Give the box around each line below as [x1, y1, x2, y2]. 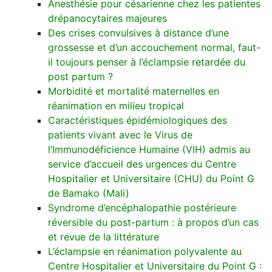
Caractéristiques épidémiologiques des [48, 114, 227, 126]
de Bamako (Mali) [48, 187, 129, 199]
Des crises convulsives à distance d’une [48, 27, 229, 39]
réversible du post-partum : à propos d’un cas [48, 216, 259, 228]
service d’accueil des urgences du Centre [48, 158, 236, 170]
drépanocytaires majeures [48, 12, 167, 24]
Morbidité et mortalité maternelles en [48, 85, 219, 97]
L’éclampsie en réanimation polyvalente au [48, 245, 242, 257]
